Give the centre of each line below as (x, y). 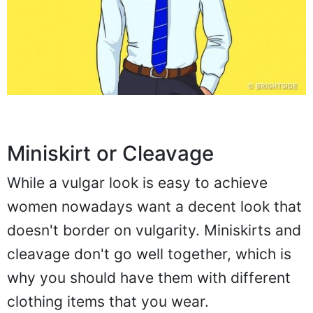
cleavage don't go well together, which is (149, 254)
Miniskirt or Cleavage (110, 153)
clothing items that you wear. (108, 301)
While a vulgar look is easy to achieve (137, 182)
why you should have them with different (149, 277)
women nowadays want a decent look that (154, 206)
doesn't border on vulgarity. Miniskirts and (154, 230)
